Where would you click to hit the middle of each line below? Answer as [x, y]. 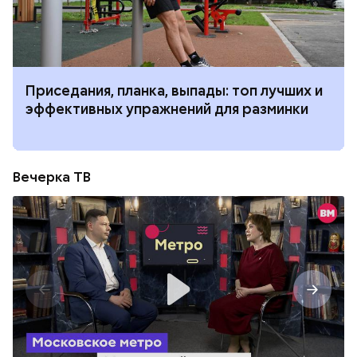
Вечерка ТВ [52, 177]
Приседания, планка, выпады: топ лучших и [174, 91]
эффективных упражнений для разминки [167, 109]
